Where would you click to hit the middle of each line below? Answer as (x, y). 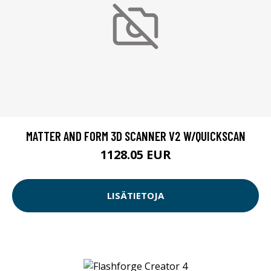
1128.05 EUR (135, 154)
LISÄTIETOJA (135, 196)
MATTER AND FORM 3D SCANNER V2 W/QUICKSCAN (135, 135)
